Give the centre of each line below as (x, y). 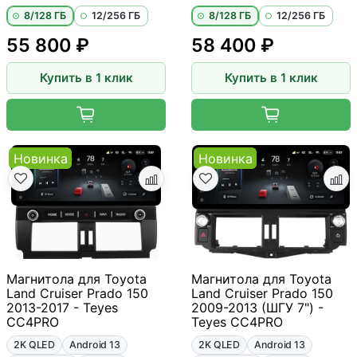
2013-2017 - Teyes (62, 307)
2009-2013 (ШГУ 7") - (257, 307)
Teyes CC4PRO (237, 322)
